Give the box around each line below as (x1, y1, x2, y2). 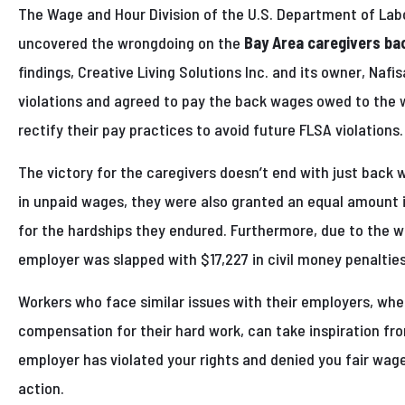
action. (18, 378, 64, 399)
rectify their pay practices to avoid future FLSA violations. (18, 119, 403, 140)
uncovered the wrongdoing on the (18, 33, 244, 53)
